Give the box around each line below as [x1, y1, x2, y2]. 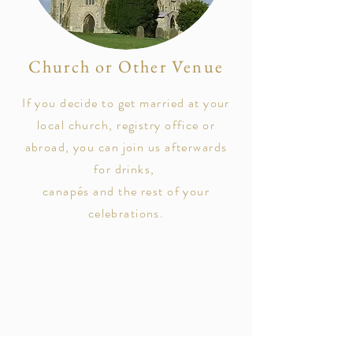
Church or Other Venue [28, 55, 225, 78]
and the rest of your [89, 182, 210, 200]
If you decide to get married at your [22, 94, 230, 112]
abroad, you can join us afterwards [24, 138, 228, 156]
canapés [42, 182, 90, 200]
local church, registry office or [36, 116, 216, 134]
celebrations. [87, 204, 165, 222]
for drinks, [93, 160, 159, 178]
